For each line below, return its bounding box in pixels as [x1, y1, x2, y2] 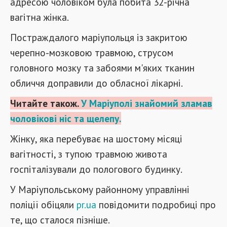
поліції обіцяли [10, 198, 77, 211]
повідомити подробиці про [96, 198, 216, 211]
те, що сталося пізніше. [10, 213, 110, 226]
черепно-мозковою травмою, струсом [10, 46, 173, 59]
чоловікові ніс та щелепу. [10, 112, 121, 125]
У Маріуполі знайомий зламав [81, 97, 212, 109]
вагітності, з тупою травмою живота [10, 147, 167, 160]
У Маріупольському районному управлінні [10, 183, 190, 196]
